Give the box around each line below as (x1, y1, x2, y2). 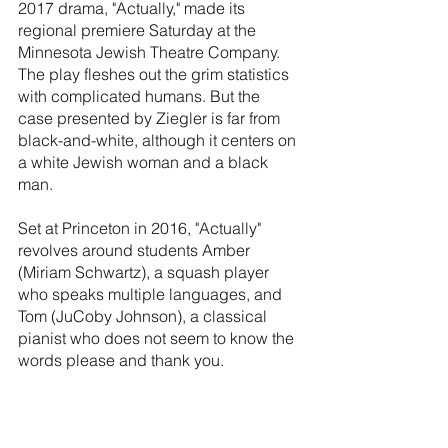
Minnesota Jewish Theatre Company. (18, 41, 284, 62)
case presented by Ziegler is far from (18, 107, 284, 128)
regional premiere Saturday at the (18, 19, 260, 40)
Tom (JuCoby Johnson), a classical (18, 305, 271, 326)
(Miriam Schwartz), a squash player (18, 261, 273, 282)
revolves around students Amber (18, 239, 254, 260)
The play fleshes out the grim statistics (18, 63, 293, 84)
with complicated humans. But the (18, 85, 264, 106)
